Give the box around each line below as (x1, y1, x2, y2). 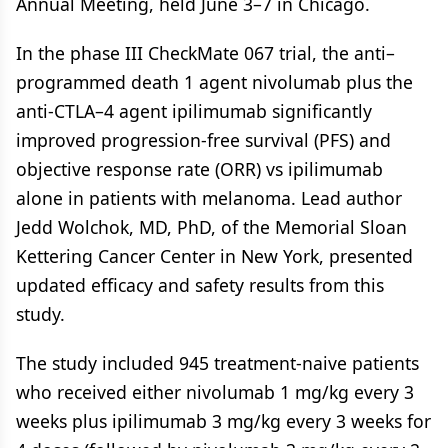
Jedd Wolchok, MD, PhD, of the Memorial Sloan (16, 215, 407, 239)
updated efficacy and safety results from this (16, 273, 384, 297)
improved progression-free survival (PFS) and (16, 128, 391, 152)
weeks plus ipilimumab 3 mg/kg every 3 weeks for (16, 409, 431, 433)
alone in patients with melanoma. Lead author (16, 186, 402, 210)
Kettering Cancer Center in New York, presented (16, 244, 413, 268)
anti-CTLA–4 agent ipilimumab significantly (16, 99, 372, 123)
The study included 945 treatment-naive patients (16, 351, 419, 375)
